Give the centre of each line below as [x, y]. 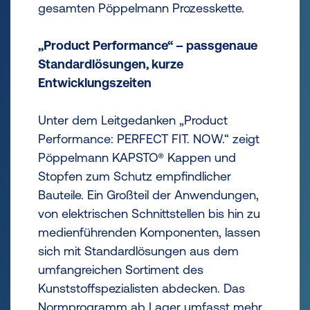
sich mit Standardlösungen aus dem [138, 251]
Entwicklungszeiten [95, 83]
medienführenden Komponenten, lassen [149, 232]
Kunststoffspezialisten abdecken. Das [142, 288]
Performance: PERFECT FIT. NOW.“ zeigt [149, 139]
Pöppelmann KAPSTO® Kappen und [137, 157]
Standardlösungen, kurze [111, 64]
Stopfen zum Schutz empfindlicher [135, 176]
